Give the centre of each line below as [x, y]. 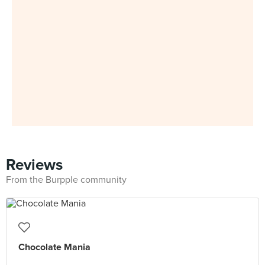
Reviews [34, 165]
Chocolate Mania [54, 247]
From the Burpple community [66, 180]
